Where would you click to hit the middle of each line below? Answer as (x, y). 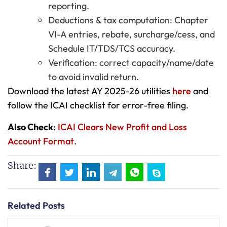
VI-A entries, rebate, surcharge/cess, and (131, 34)
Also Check (30, 127)
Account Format (41, 141)
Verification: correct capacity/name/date (131, 63)
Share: (22, 166)
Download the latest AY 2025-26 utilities (90, 91)
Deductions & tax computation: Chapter (128, 20)
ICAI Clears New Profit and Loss (122, 127)
